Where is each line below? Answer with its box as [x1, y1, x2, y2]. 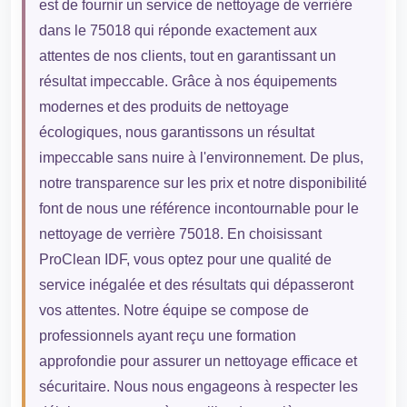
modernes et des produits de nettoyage [38, 99, 289, 115]
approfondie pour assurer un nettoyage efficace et [38, 353, 357, 370]
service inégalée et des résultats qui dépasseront [38, 277, 353, 293]
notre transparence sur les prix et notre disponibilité [38, 175, 367, 192]
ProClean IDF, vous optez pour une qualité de [38, 252, 332, 268]
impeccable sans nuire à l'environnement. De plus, [38, 150, 363, 166]
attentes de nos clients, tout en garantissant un [38, 48, 336, 65]
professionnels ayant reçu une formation [38, 328, 296, 344]
